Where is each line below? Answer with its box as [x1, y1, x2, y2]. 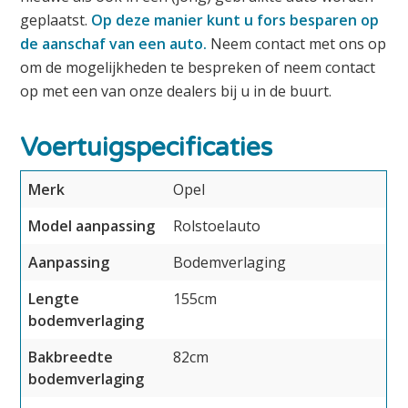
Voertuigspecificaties [20, 131, 273, 163]
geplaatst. [20, 9, 92, 30]
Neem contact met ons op [207, 33, 387, 54]
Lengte [28, 288, 80, 309]
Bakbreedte [28, 346, 114, 367]
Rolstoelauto [173, 215, 261, 236]
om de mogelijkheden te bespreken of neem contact [20, 56, 376, 77]
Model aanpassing [28, 215, 156, 236]
